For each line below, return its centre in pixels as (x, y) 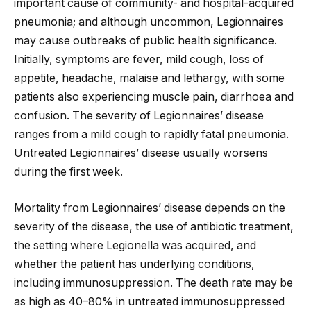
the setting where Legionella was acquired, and (135, 245)
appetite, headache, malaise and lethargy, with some (149, 78)
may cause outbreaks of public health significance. (145, 41)
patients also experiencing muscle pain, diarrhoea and (154, 97)
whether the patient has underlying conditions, (134, 264)
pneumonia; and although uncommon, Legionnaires (149, 22)
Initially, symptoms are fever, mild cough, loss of (139, 60)
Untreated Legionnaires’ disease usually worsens (141, 153)
